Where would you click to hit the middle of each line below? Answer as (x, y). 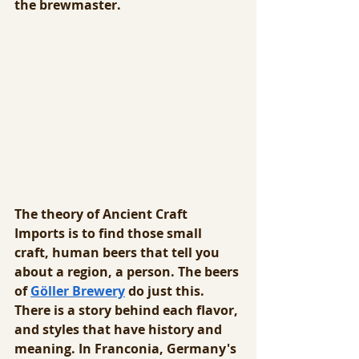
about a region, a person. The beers (128, 271)
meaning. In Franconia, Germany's (127, 348)
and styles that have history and (120, 329)
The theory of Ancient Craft (103, 214)
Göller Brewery (78, 290)
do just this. (166, 290)
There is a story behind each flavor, (128, 310)
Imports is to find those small (110, 233)
